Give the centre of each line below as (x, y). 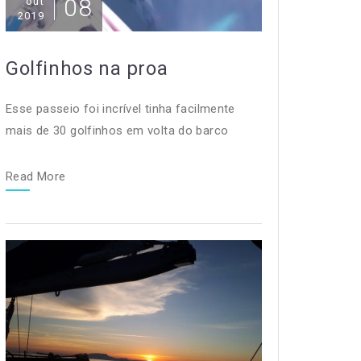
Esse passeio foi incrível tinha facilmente (120, 108)
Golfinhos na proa (87, 68)
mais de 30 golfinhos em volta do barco (117, 130)
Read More (36, 176)
